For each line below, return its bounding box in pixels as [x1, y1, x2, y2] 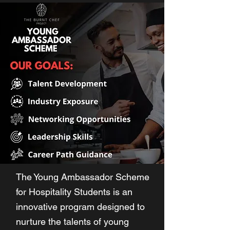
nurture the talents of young [16, 216, 129, 227]
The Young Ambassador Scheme [16, 171, 149, 182]
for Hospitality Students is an [16, 186, 132, 197]
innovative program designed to [16, 201, 145, 212]
